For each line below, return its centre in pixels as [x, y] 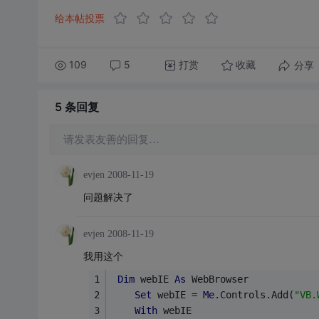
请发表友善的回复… [111, 139]
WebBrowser [217, 279]
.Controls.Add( [254, 294]
